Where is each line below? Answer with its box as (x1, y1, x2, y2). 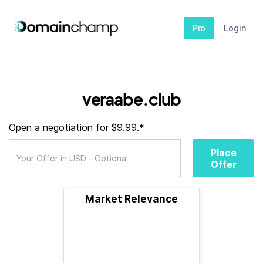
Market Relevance (85, 193, 178, 205)
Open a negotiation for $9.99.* (9, 122, 144, 133)
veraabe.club (82, 89, 181, 109)
